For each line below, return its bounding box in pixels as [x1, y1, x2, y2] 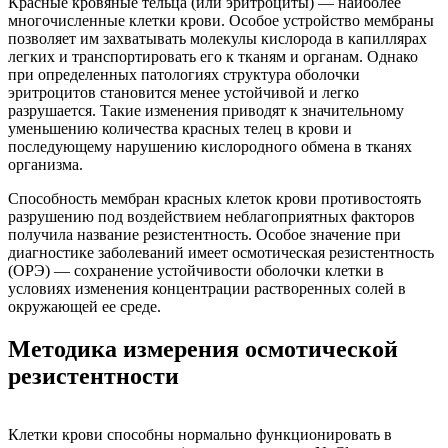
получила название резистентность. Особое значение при [8, 225, 401, 243]
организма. [8, 155, 83, 173]
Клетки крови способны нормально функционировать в [8, 425, 392, 443]
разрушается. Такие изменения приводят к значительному [8, 101, 404, 119]
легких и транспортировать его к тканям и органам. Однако [8, 47, 418, 65]
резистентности [8, 362, 179, 389]
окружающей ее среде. [8, 297, 161, 315]
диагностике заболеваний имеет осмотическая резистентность [8, 243, 434, 261]
